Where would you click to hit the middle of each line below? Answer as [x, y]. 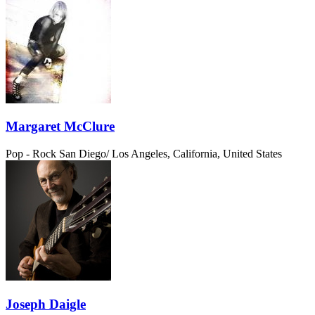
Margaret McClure [60, 127]
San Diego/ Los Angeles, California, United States [171, 154]
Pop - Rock [31, 154]
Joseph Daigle [46, 304]
